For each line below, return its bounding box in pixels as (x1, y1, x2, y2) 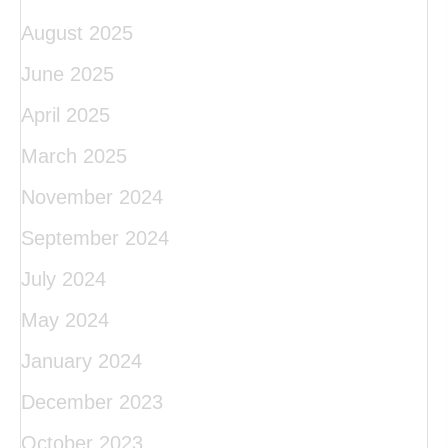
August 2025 (21, 21, 133, 44)
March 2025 (21, 144, 127, 167)
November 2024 (21, 185, 163, 208)
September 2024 (21, 226, 169, 249)
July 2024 (21, 267, 106, 290)
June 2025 (21, 62, 114, 85)
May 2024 (21, 308, 109, 331)
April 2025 (21, 103, 110, 126)
